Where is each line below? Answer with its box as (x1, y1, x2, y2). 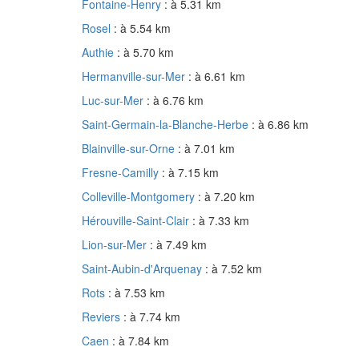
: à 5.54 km (114, 20, 171, 37)
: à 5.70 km (117, 44, 174, 61)
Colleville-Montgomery (82, 188, 198, 205)
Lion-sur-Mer (82, 236, 150, 253)
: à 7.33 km (192, 212, 249, 229)
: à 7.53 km (108, 284, 165, 301)
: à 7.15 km (162, 164, 219, 181)
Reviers (82, 309, 123, 325)
